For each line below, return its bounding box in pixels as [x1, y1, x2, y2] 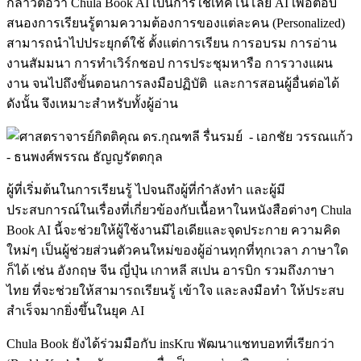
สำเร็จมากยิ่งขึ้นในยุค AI [6, 303, 144, 317]
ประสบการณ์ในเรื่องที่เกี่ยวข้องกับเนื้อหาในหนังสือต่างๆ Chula [6, 202, 351, 217]
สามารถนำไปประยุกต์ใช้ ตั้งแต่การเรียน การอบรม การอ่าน [6, 35, 337, 50]
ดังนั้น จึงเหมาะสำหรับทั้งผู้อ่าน [6, 96, 185, 110]
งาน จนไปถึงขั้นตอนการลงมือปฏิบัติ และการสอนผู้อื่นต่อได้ [6, 76, 342, 90]
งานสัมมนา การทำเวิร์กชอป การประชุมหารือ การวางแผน [6, 56, 333, 70]
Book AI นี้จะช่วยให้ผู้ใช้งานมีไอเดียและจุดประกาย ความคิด [6, 222, 340, 237]
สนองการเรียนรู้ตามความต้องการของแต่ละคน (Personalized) [6, 15, 345, 30]
